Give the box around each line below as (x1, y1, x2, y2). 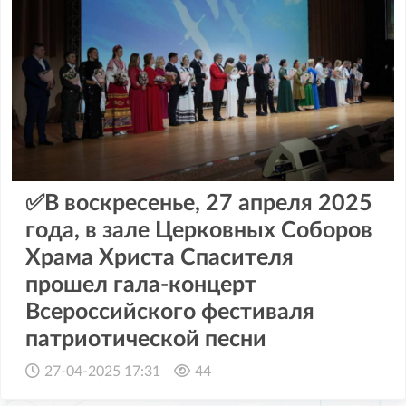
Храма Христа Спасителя (25, 246, 294, 269)
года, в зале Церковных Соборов (25, 218, 372, 242)
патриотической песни (25, 327, 266, 351)
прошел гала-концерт (25, 273, 256, 296)
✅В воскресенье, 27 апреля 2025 (25, 191, 372, 215)
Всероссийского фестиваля (25, 300, 314, 324)
